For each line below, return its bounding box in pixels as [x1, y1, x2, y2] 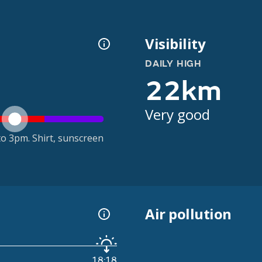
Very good [145, 105, 210, 124]
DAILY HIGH [145, 58, 202, 70]
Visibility [145, 34, 206, 53]
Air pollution [145, 204, 232, 224]
